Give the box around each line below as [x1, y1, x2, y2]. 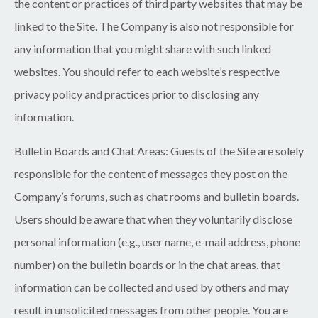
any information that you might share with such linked [14, 41, 271, 55]
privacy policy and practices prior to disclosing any [14, 87, 259, 101]
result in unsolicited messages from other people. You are [14, 302, 288, 317]
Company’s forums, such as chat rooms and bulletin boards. [14, 189, 299, 203]
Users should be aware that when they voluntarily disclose [14, 212, 292, 226]
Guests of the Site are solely [168, 143, 304, 158]
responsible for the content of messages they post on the [14, 166, 287, 180]
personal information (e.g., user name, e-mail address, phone [14, 234, 300, 248]
